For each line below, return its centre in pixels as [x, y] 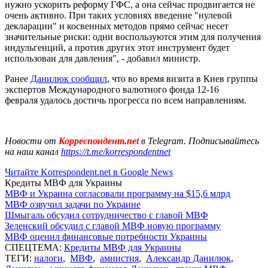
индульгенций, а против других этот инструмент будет [117, 47]
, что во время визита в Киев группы [182, 78]
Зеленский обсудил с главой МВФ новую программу [113, 226]
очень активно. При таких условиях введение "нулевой [118, 15]
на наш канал [33, 151]
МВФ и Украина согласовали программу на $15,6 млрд [118, 193]
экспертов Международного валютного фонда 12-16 [112, 89]
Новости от [31, 141]
